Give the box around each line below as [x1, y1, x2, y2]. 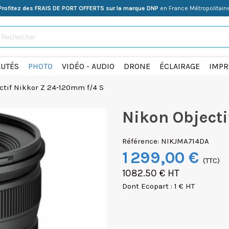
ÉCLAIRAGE [159, 61, 200, 71]
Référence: [122, 136, 159, 146]
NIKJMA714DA [161, 136, 209, 146]
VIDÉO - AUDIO [61, 61, 114, 71]
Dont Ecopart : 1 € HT [122, 181, 195, 191]
